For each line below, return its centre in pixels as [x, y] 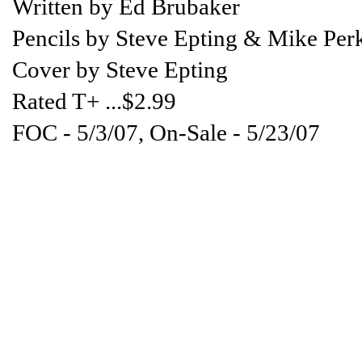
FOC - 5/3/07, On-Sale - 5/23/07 [166, 132]
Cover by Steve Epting [120, 69]
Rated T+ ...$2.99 [94, 101]
